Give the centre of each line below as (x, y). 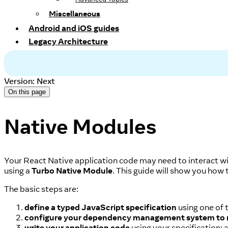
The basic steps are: (41, 189)
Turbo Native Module (72, 171)
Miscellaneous (75, 13)
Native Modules (80, 126)
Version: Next (30, 81)
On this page (27, 92)
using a (18, 171)
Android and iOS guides (74, 28)
